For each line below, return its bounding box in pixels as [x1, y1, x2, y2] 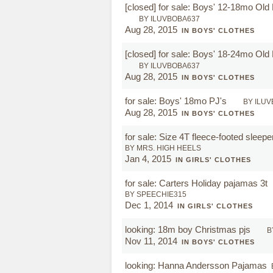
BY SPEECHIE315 [125, 190, 186, 199]
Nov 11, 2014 [125, 236, 177, 246]
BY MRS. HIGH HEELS [125, 144, 201, 152]
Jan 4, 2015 [125, 154, 171, 164]
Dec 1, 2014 [125, 200, 173, 210]
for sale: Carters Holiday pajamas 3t [125, 178, 270, 188]
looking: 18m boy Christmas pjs [125, 224, 253, 235]
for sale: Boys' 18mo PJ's [125, 96, 229, 106]
